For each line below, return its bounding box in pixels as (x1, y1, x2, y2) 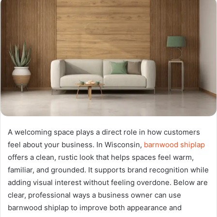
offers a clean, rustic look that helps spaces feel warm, (8, 152, 194, 162)
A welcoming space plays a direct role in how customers (8, 127, 200, 137)
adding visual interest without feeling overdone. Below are (8, 177, 208, 187)
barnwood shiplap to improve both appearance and (8, 202, 182, 212)
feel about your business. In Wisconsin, (8, 139, 144, 149)
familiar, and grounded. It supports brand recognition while (8, 165, 209, 174)
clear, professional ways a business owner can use (8, 190, 181, 200)
